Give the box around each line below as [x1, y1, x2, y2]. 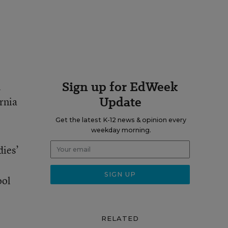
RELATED [101, 214, 139, 222]
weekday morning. [91, 126, 151, 134]
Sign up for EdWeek [62, 78, 178, 96]
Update [99, 93, 141, 111]
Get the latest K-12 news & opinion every [55, 116, 186, 124]
